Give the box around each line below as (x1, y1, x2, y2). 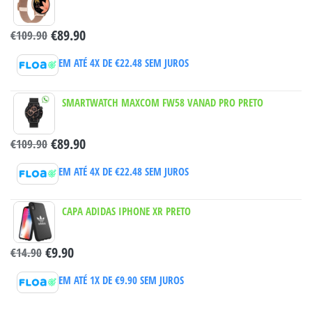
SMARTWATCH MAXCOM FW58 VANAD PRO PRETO (62, 95, 263, 109)
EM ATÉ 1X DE (58, 273, 115, 288)
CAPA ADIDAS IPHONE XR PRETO (62, 203, 191, 218)
